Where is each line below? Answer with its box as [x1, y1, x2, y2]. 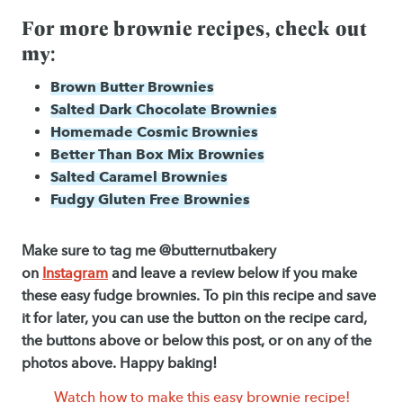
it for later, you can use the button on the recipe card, [22, 309, 367, 327]
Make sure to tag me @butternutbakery [22, 242, 276, 260]
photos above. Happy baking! [22, 354, 217, 372]
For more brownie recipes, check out [22, 13, 368, 41]
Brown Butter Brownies [50, 77, 214, 96]
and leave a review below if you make [108, 264, 357, 282]
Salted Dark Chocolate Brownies [50, 100, 277, 119]
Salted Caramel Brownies [50, 167, 228, 186]
